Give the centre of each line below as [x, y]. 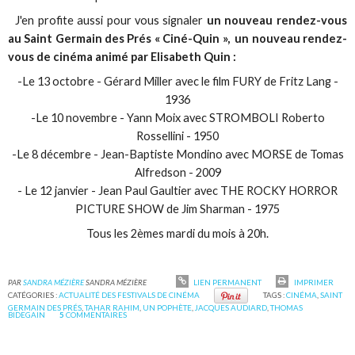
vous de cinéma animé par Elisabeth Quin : [122, 57]
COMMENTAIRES [97, 315]
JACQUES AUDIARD [231, 308]
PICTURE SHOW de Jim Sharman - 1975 [177, 209]
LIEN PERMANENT [226, 282]
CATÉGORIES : [34, 295]
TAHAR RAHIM [113, 308]
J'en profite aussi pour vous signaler [107, 21]
